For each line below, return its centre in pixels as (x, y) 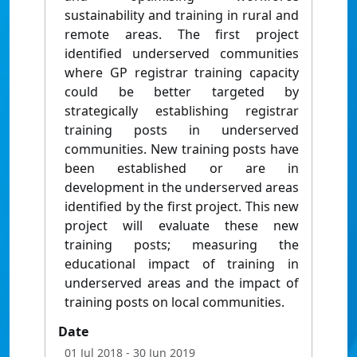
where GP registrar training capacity (182, 73)
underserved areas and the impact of (182, 283)
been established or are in (182, 169)
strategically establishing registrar (182, 111)
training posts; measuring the (182, 245)
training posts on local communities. (175, 302)
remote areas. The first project (182, 35)
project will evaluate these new (182, 226)
